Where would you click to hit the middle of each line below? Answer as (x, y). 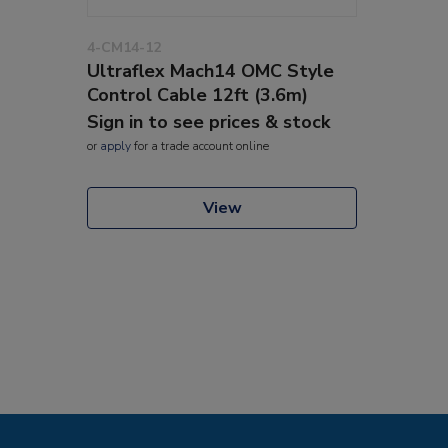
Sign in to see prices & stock (208, 121)
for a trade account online (200, 145)
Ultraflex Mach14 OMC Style (210, 70)
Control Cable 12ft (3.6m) (197, 94)
